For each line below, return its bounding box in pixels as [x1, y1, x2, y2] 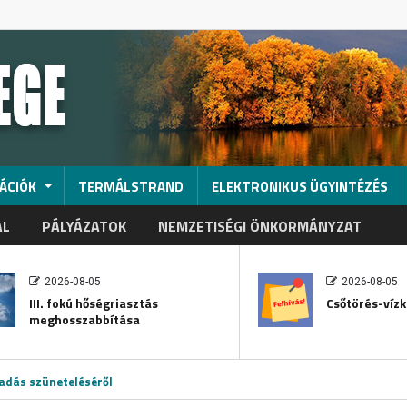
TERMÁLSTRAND [77, 176, 184, 197]
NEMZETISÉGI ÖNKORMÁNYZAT [157, 215, 362, 237]
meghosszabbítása [28, 310, 140, 329]
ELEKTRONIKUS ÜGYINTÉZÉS [211, 176, 388, 197]
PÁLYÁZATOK [41, 215, 126, 237]
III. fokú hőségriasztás [28, 293, 158, 313]
